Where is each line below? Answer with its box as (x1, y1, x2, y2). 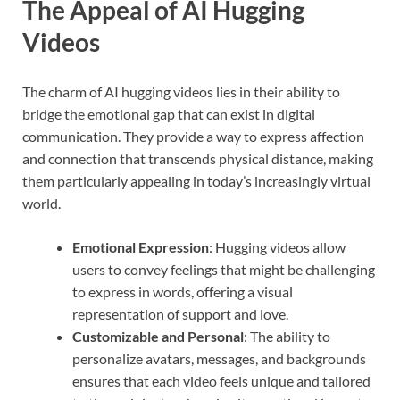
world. (22, 194, 61, 212)
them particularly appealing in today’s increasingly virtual (22, 171, 371, 189)
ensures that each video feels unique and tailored (72, 371, 371, 389)
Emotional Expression (72, 237, 209, 255)
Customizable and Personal (72, 327, 244, 345)
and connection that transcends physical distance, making (22, 149, 373, 167)
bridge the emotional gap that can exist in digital (22, 104, 315, 122)
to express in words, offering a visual (72, 282, 293, 300)
